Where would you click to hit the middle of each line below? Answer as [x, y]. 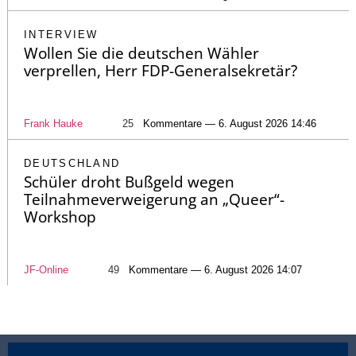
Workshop [60, 217]
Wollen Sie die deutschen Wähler [141, 54]
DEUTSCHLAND [72, 164]
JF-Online [46, 270]
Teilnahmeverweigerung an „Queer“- [154, 200]
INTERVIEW [61, 35]
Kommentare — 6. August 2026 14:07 [215, 270]
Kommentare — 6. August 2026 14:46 [230, 124]
